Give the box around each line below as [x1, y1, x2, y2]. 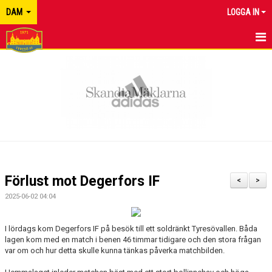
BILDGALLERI [7, 187, 54, 196]
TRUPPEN [7, 161, 40, 170]
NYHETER [7, 83, 40, 92]
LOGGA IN [227, 7, 259, 17]
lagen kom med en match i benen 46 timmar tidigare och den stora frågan [5, 235, 261, 244]
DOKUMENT [7, 213, 49, 222]
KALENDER [7, 109, 46, 118]
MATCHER [7, 135, 42, 144]
